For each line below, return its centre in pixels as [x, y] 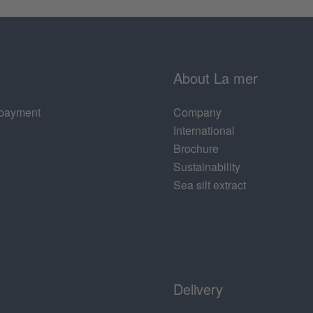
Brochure [196, 149]
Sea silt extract [210, 185]
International [204, 131]
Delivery [198, 289]
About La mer [216, 78]
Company [197, 112]
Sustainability [207, 167]
